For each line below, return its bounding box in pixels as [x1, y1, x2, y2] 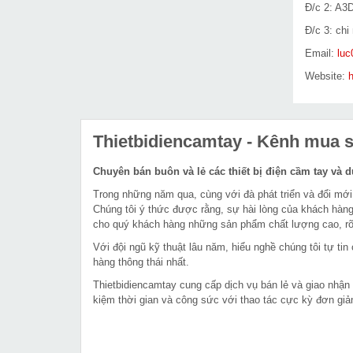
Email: [305, 47, 337, 59]
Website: [305, 70, 348, 82]
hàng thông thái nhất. [93, 256, 192, 268]
